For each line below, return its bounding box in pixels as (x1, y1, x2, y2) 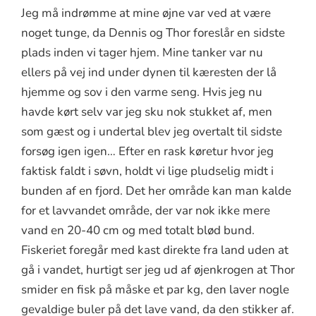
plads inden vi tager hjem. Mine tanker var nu (21, 44, 263, 61)
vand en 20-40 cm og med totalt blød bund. (21, 222, 255, 239)
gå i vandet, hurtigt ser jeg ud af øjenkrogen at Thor (21, 262, 295, 279)
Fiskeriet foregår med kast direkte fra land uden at (21, 242, 288, 259)
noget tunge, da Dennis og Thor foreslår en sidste (21, 25, 285, 42)
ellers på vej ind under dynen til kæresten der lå (21, 64, 276, 81)
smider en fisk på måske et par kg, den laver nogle (21, 281, 289, 298)
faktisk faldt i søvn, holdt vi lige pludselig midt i (21, 163, 274, 180)
